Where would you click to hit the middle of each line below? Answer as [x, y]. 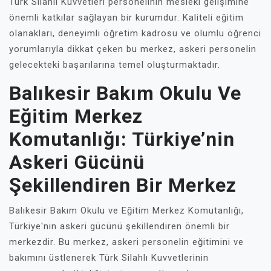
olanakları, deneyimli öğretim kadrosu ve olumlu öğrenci [135, 33]
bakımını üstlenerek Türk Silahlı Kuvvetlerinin [109, 258]
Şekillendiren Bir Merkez [123, 185]
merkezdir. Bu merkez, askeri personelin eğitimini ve [126, 242]
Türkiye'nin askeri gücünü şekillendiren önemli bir [119, 226]
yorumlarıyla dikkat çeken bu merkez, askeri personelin [133, 49]
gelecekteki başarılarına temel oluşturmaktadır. [115, 65]
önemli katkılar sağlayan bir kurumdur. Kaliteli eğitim [126, 18]
